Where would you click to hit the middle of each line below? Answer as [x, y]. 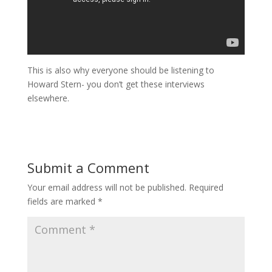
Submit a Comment [88, 168]
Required [206, 188]
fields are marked [62, 202]
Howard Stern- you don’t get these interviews [116, 84]
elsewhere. [48, 98]
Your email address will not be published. [107, 188]
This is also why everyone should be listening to [121, 70]
